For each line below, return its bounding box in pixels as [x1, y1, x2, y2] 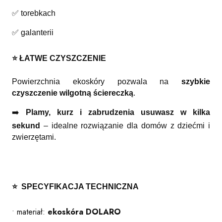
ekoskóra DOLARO [48, 206, 121, 218]
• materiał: [12, 206, 48, 218]
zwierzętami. [12, 132, 56, 141]
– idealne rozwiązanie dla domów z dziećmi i [40, 121, 210, 130]
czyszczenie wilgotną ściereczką [12, 88, 133, 97]
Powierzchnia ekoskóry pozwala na [12, 77, 181, 86]
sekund [12, 121, 40, 130]
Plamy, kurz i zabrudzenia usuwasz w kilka [26, 108, 210, 116]
